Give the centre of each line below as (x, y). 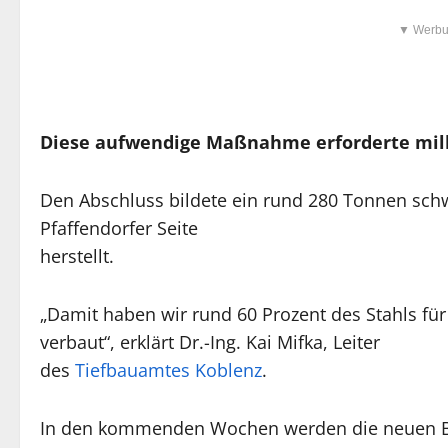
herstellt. (77, 256)
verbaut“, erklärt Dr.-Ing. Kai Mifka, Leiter (210, 342)
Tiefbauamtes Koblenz (168, 370)
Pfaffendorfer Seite (119, 228)
